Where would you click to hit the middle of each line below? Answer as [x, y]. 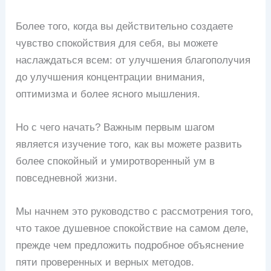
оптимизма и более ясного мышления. [108, 94]
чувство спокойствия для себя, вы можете [117, 43]
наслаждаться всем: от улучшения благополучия [133, 60]
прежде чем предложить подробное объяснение [130, 246]
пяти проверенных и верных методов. [105, 263]
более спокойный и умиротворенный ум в [116, 161]
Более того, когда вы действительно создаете [125, 26]
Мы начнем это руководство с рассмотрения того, [135, 212]
